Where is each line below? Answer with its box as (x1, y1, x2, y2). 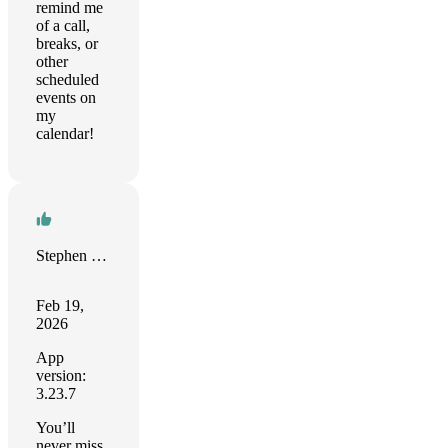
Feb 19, (36, 297, 84, 314)
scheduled (36, 71, 99, 88)
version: (36, 367, 86, 384)
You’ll (36, 419, 75, 436)
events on (36, 89, 96, 106)
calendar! (36, 125, 94, 142)
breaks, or (36, 35, 98, 52)
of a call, (36, 17, 90, 34)
